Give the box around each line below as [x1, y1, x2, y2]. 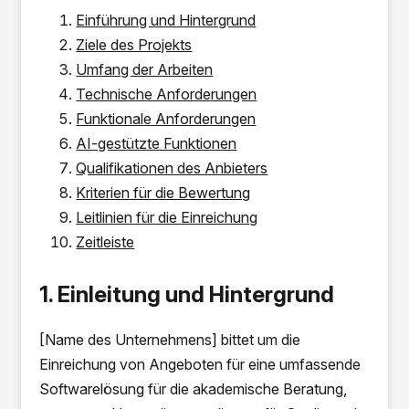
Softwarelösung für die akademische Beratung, [39, 380, 348, 398]
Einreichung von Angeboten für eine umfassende [39, 355, 362, 373]
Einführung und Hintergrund [76, 11, 257, 29]
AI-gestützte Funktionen [76, 134, 237, 152]
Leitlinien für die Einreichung [76, 208, 258, 226]
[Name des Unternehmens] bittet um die [39, 330, 301, 349]
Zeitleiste [76, 233, 135, 251]
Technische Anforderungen [76, 85, 257, 103]
